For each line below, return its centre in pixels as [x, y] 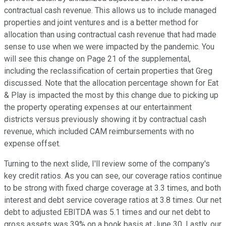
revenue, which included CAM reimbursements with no [99, 132]
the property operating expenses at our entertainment [98, 107]
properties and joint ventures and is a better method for [101, 23]
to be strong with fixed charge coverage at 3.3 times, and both [112, 188]
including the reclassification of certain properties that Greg [108, 71]
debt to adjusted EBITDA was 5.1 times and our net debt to [107, 212]
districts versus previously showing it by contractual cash [105, 120]
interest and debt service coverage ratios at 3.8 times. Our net [113, 200]
